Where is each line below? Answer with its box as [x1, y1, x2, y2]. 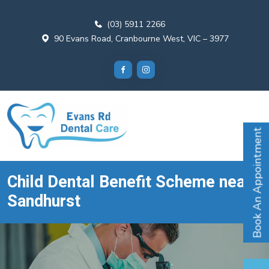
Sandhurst [7, 189, 80, 213]
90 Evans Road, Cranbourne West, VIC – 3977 [53, 33, 229, 44]
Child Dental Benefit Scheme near [7, 170, 251, 194]
